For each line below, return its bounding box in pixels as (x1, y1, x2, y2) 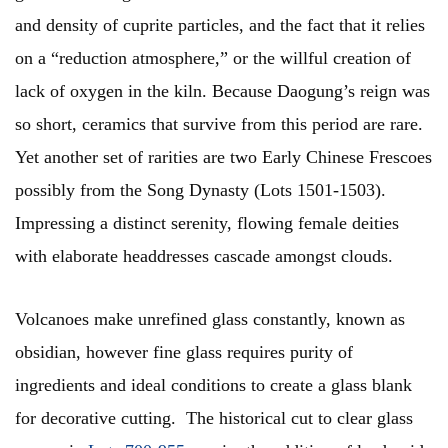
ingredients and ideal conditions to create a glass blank (15, 375, 412, 396)
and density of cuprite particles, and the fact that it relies (15, 15, 425, 36)
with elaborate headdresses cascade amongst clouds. (15, 246, 393, 267)
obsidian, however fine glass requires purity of (15, 342, 353, 363)
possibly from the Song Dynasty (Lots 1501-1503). (15, 180, 386, 201)
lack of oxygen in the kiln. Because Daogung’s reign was (15, 81, 430, 102)
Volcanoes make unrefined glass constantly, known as (15, 309, 405, 330)
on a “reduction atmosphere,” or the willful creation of (15, 48, 411, 69)
